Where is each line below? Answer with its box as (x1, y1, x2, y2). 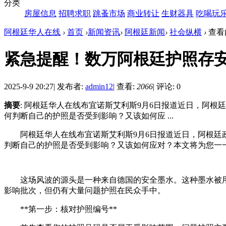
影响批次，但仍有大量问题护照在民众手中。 (4, 186, 165, 195)
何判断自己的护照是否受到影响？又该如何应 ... (4, 111, 174, 120)
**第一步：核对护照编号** (20, 204, 117, 213)
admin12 (85, 82, 113, 91)
